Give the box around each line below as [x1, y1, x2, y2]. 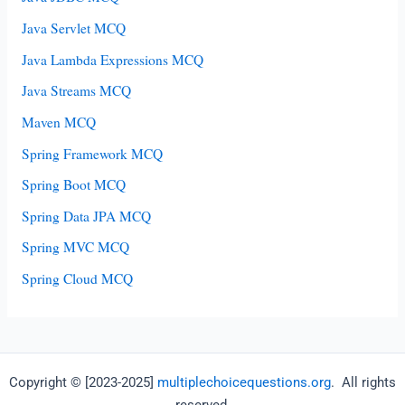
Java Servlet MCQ [21, 19, 126, 38]
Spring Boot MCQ [21, 175, 126, 194]
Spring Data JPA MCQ [21, 206, 151, 225]
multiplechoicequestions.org [157, 374, 331, 391]
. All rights [331, 374, 396, 391]
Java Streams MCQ [21, 81, 131, 100]
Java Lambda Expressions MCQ [21, 50, 203, 69]
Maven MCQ [21, 112, 96, 131]
